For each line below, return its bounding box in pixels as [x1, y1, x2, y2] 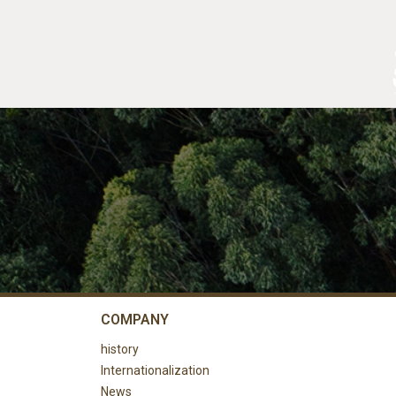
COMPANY [101, 310, 169, 328]
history [101, 341, 139, 356]
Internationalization [101, 362, 209, 377]
